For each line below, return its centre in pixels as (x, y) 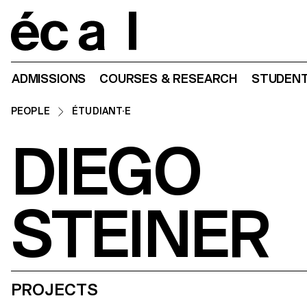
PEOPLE (30, 111)
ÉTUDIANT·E (102, 111)
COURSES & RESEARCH (169, 79)
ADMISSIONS (49, 79)
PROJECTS (54, 290)
